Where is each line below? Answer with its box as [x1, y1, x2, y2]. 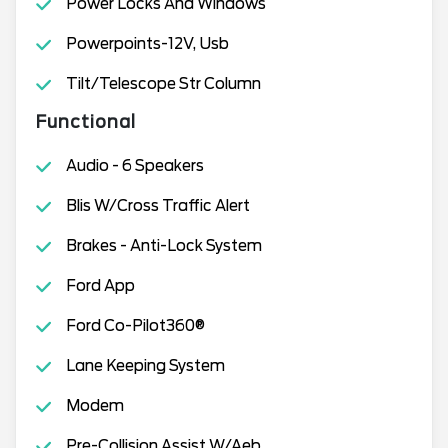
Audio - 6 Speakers [65, 156, 204, 175]
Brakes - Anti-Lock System [65, 236, 262, 255]
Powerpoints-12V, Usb [65, 34, 229, 53]
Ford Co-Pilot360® [65, 316, 205, 335]
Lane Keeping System [65, 356, 225, 375]
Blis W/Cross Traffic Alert [65, 196, 250, 215]
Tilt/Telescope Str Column [65, 74, 261, 93]
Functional [36, 111, 136, 132]
